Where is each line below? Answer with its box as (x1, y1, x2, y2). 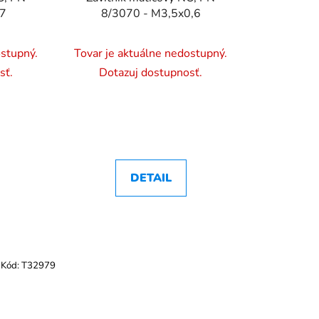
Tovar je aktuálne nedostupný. (74, 46, 228, 62)
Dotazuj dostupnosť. (99, 65, 203, 81)
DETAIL (130, 170, 172, 187)
